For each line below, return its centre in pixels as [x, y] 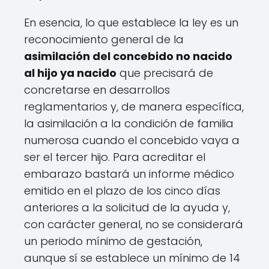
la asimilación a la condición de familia [129, 124]
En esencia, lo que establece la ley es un [131, 23]
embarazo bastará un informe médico [129, 174]
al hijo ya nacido [70, 73]
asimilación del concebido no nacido [128, 56]
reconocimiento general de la [104, 40]
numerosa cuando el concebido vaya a [132, 141]
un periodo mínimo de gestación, [113, 241]
